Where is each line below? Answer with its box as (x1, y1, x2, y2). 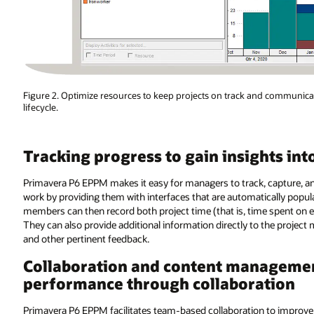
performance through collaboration (22, 273, 295, 293)
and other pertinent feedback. (22, 231, 149, 245)
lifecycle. (22, 101, 58, 113)
